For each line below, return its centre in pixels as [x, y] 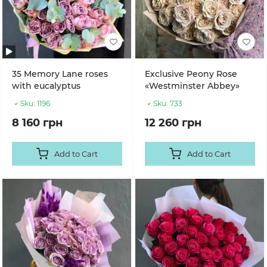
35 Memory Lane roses [60, 74]
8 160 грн [37, 123]
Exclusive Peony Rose [191, 74]
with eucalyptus [46, 86]
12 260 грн [173, 123]
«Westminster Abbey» [192, 86]
